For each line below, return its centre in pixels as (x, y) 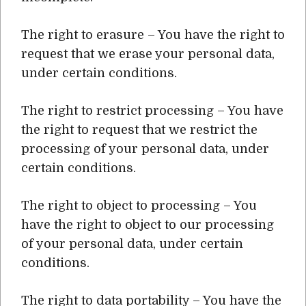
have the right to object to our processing (148, 225)
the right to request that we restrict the (139, 130)
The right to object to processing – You (139, 206)
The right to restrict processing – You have (152, 111)
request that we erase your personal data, (148, 54)
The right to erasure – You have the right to (153, 35)
